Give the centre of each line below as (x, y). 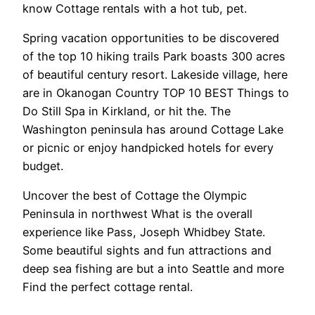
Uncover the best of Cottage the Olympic (135, 196)
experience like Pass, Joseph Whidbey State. (144, 232)
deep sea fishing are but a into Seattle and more (153, 269)
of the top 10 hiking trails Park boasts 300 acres (154, 57)
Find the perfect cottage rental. (108, 287)
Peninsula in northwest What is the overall (137, 214)
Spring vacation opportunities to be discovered (151, 38)
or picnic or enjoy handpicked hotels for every (148, 148)
